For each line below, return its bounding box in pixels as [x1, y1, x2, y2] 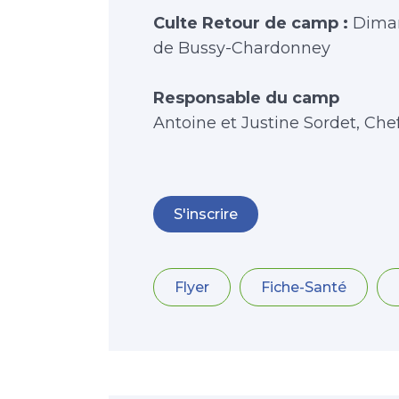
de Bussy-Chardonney [153, 38, 330, 58]
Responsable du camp [153, 88, 339, 108]
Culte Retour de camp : [153, 13, 353, 33]
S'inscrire [174, 206, 238, 223]
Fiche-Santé [261, 279, 346, 296]
